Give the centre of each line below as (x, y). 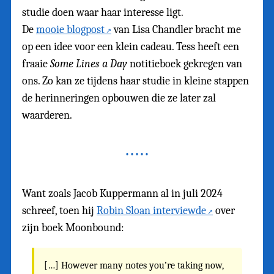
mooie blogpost (70, 29)
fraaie (36, 64)
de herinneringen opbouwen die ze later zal (119, 98)
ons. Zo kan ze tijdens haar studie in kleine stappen (135, 81)
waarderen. (47, 115)
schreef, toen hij (59, 210)
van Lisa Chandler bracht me (176, 29)
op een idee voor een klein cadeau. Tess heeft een (131, 46)
